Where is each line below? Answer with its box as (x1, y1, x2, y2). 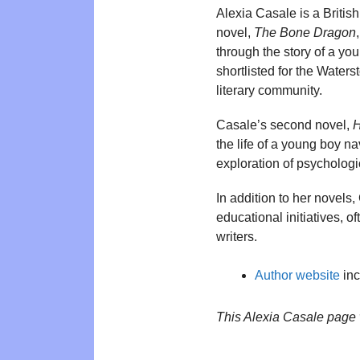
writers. (216, 230, 257, 244)
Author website (255, 268, 340, 282)
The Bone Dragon (254, 26, 356, 39)
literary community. (216, 84, 322, 97)
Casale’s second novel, (216, 118, 353, 133)
